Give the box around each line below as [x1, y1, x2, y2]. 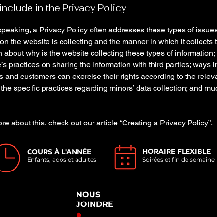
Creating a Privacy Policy [122, 118, 208, 127]
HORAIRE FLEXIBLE [142, 147, 211, 155]
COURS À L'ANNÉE [27, 147, 91, 156]
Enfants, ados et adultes [27, 156, 96, 163]
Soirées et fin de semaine [142, 156, 215, 163]
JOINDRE [76, 200, 113, 209]
